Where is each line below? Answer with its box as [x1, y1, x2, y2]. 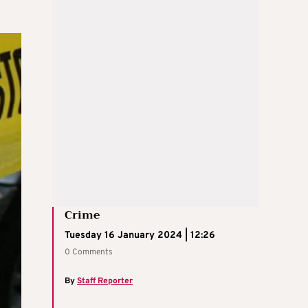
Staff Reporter [77, 275, 133, 287]
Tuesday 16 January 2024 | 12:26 [65, 229, 215, 241]
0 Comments [65, 246, 113, 258]
